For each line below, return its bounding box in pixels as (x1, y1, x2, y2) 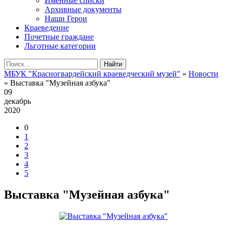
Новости (188, 69, 218, 78)
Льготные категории (24, 42, 96, 50)
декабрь (4, 97, 31, 105)
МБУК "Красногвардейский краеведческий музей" (4, 69, 180, 78)
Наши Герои (45, 14, 87, 23)
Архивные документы (45, 5, 122, 14)
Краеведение (24, 23, 69, 32)
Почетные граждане (24, 32, 94, 41)
